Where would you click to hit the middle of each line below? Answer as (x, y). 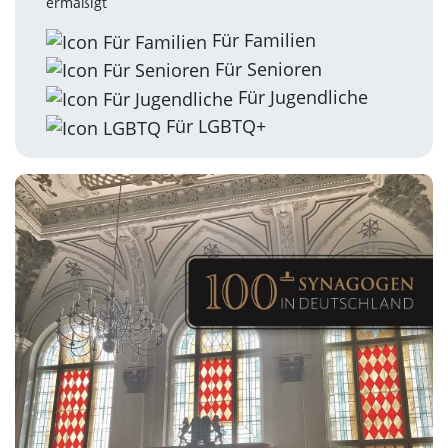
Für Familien (261, 40)
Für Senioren (266, 68)
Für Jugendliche (300, 97)
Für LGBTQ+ (213, 126)
